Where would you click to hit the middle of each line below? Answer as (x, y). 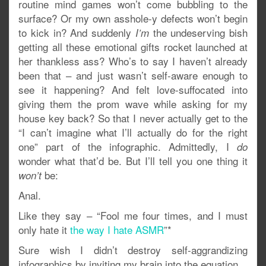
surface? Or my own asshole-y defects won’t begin (133, 18)
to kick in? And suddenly (77, 32)
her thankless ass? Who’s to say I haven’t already (133, 61)
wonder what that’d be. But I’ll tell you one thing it (133, 161)
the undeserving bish (198, 32)
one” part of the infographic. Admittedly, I (128, 146)
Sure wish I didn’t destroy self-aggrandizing (133, 250)
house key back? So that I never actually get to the (133, 118)
